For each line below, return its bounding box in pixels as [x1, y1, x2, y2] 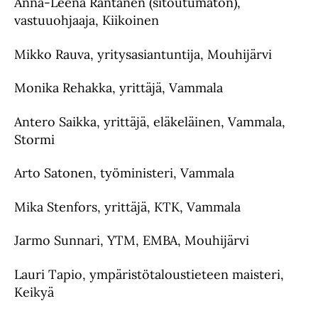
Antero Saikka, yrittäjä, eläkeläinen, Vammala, [14, 113, 285, 130]
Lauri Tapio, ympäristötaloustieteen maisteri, [14, 265, 284, 283]
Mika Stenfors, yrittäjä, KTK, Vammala [14, 198, 241, 215]
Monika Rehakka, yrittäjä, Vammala [14, 79, 223, 96]
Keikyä [14, 283, 54, 300]
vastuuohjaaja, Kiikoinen [14, 12, 159, 28]
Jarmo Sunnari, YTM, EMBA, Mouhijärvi [14, 232, 249, 248]
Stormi [14, 131, 55, 148]
